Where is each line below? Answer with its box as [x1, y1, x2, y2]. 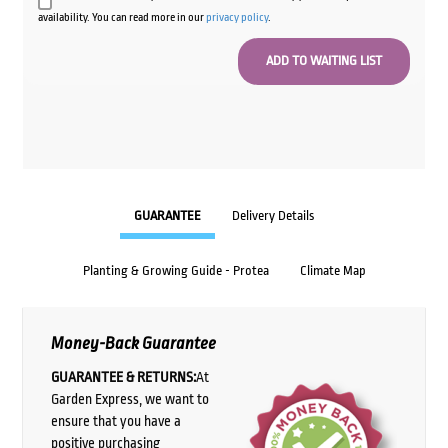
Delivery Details [232, 208, 314, 224]
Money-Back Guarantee [50, 334, 216, 354]
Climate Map [299, 263, 366, 279]
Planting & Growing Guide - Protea [82, 263, 269, 279]
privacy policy [205, 10, 268, 24]
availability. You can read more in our [37, 10, 206, 24]
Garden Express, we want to [50, 390, 209, 407]
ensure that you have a [50, 412, 181, 429]
